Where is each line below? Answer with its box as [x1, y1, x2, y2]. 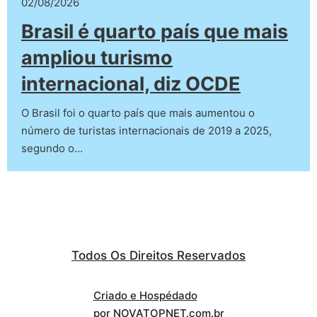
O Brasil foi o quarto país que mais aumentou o [21, 106, 255, 120]
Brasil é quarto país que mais [21, 20, 288, 43]
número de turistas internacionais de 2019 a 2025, [21, 124, 272, 137]
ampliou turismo [21, 46, 173, 69]
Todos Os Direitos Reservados [71, 248, 246, 263]
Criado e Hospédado [93, 289, 197, 302]
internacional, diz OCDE [21, 72, 241, 96]
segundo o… [21, 142, 83, 155]
